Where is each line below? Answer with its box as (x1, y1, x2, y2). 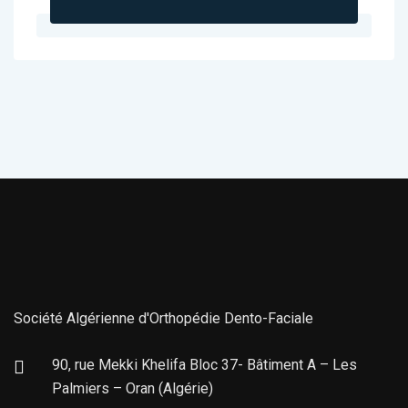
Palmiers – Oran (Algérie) (52, 380, 213, 397)
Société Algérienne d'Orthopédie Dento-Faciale (14, 310, 313, 327)
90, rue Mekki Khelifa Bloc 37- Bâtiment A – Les (52, 356, 357, 373)
